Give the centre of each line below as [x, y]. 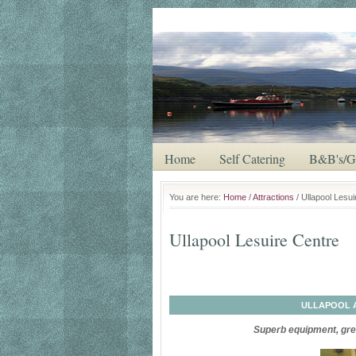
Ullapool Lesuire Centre [254, 240]
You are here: [196, 197]
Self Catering [252, 159]
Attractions [273, 197]
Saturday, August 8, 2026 [212, 19]
